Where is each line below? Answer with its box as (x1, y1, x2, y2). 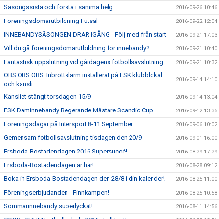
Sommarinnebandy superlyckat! (4, 202, 93, 210)
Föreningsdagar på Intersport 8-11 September (4, 120, 133, 128)
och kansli (4, 80, 33, 88)
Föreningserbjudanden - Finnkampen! (4, 189, 109, 196)
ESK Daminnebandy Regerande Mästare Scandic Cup (4, 107, 153, 114)
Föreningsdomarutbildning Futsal (4, 17, 98, 24)
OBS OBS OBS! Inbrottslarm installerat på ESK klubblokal (4, 71, 162, 79)
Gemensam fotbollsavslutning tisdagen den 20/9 (4, 134, 142, 141)
